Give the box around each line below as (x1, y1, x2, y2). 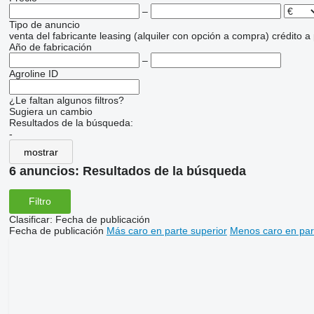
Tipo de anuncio (8, 19, 80, 30)
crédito (271, 30, 302, 41)
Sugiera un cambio (8, 106, 93, 117)
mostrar (23, 146, 58, 158)
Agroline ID (8, 68, 58, 79)
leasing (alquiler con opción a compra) (99, 30, 269, 41)
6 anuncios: (8, 164, 83, 178)
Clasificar (8, 213, 50, 225)
